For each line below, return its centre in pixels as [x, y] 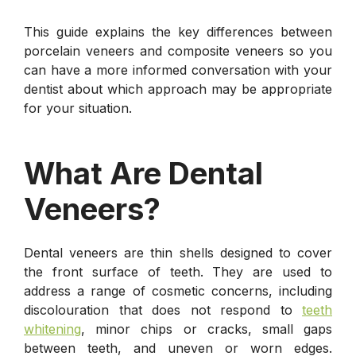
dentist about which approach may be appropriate [178, 89]
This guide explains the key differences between [178, 31]
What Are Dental [143, 173]
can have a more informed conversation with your [178, 70]
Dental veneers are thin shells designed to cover [178, 252]
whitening [52, 329]
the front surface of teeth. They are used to [178, 271]
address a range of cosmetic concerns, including [178, 290]
